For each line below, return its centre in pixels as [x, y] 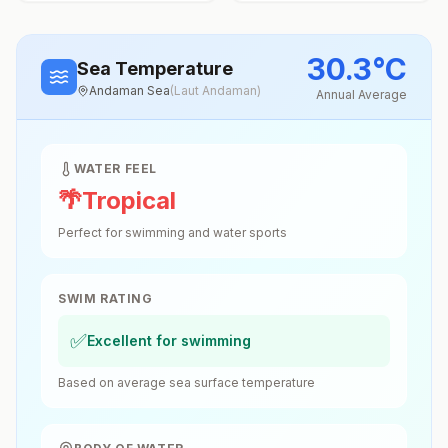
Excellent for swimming [169, 340]
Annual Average [361, 94]
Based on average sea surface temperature [186, 382]
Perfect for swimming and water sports [172, 232]
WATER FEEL [115, 168]
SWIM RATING [105, 298]
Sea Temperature [155, 68]
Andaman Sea [129, 90]
